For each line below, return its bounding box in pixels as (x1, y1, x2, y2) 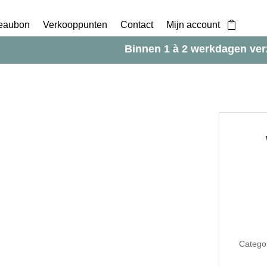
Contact (120, 19, 154, 30)
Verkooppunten (43, 19, 108, 30)
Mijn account (166, 19, 221, 30)
